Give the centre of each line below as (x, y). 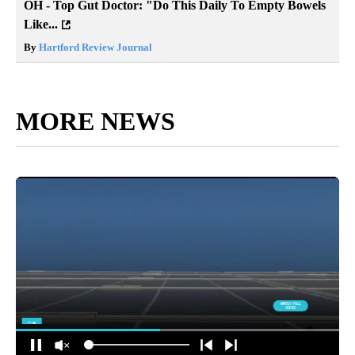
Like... (41, 25)
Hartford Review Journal (94, 48)
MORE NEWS (95, 122)
